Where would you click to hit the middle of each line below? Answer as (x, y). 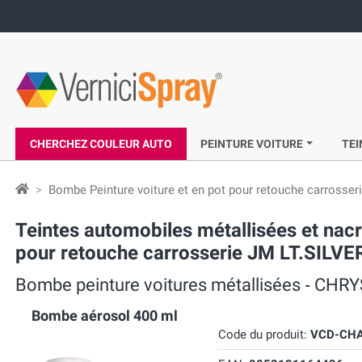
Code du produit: (264, 335)
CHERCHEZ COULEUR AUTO (101, 144)
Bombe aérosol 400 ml (104, 316)
